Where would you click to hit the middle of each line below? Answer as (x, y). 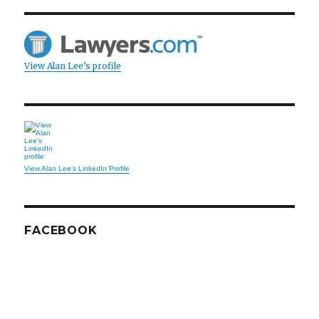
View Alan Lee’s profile (73, 66)
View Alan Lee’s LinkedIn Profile (77, 168)
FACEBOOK (61, 230)
